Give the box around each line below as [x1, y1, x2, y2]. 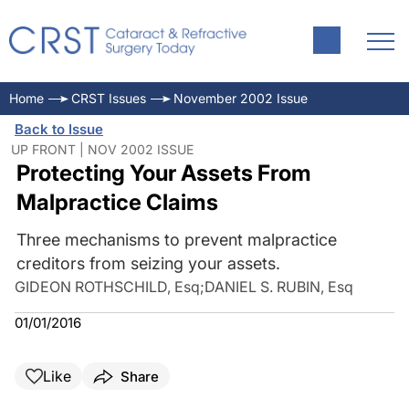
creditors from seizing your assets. [16, 254, 280, 273]
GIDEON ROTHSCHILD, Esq [15, 278, 200, 296]
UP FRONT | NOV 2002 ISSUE [11, 142, 194, 157]
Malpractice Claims [16, 189, 218, 215]
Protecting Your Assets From [16, 160, 311, 186]
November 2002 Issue [173, 90, 308, 106]
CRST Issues [71, 90, 146, 106]
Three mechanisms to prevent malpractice [16, 230, 337, 249]
